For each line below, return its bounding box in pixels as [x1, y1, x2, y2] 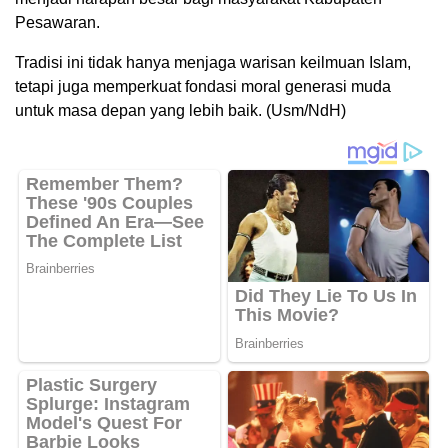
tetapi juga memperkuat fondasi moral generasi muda [15, 78, 391, 96]
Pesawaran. [15, 14, 100, 32]
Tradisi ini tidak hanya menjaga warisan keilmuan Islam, [15, 54, 411, 72]
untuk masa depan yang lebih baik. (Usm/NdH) [15, 102, 346, 120]
